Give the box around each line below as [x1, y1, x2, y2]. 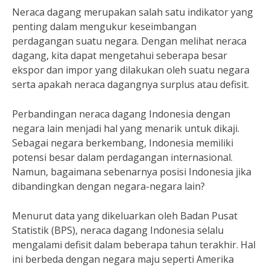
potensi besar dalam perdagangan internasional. [12, 151, 233, 164]
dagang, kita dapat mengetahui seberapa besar [12, 49, 227, 62]
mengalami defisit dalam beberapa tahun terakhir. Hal [12, 238, 256, 251]
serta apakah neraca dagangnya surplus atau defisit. [12, 78, 249, 91]
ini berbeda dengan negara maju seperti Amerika [12, 253, 234, 266]
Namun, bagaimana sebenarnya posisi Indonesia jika [12, 165, 251, 178]
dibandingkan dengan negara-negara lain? [12, 180, 205, 193]
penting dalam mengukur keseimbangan [12, 20, 196, 33]
